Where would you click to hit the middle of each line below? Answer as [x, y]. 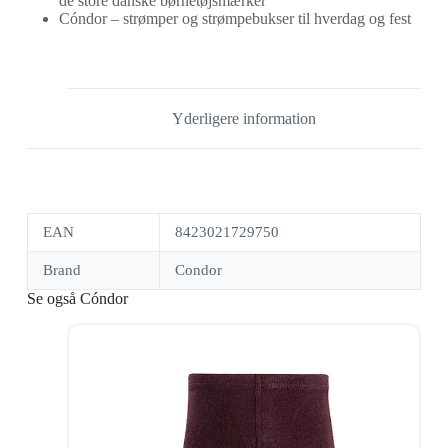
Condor [198, 270]
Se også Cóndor [77, 299]
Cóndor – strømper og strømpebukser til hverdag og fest [234, 18]
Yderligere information [243, 118]
